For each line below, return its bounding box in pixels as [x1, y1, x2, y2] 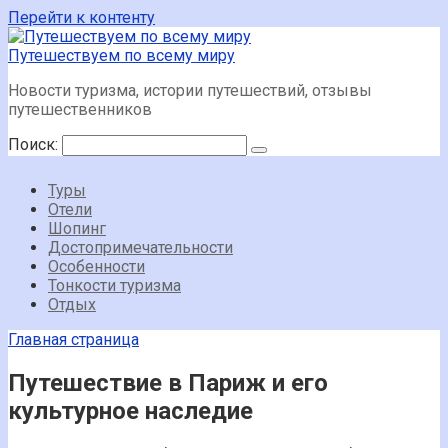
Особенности [48, 257, 145, 276]
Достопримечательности [48, 238, 233, 257]
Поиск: [8, 135, 62, 154]
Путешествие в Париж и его [8, 368, 328, 397]
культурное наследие [8, 396, 253, 425]
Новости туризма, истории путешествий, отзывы [8, 81, 372, 100]
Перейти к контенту [8, 8, 155, 27]
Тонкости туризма [48, 276, 181, 295]
